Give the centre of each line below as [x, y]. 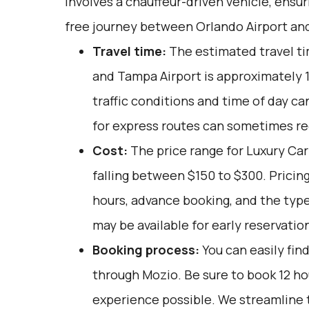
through [117, 275]
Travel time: [129, 51]
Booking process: [146, 250]
